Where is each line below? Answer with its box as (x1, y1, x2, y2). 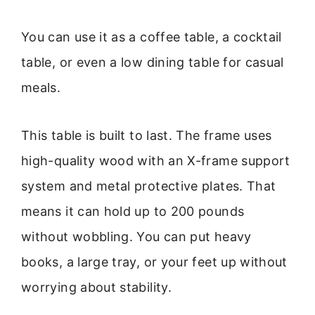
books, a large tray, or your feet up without (21, 255, 288, 270)
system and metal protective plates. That (21, 179, 276, 194)
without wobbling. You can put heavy (21, 229, 252, 245)
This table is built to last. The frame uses (21, 128, 272, 143)
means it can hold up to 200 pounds (21, 204, 245, 219)
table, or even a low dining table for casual (21, 55, 284, 70)
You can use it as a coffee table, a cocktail (21, 30, 282, 45)
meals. (21, 80, 61, 96)
